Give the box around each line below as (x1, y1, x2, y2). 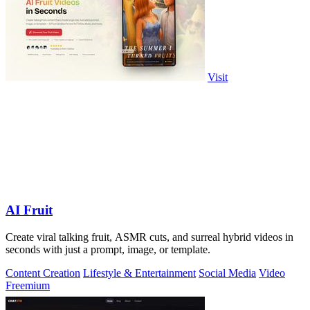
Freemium (6, 280, 50, 292)
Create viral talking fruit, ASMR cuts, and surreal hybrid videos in (6, 231, 293, 244)
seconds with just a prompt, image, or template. (6, 244, 210, 256)
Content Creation (6, 267, 80, 280)
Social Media (199, 267, 256, 280)
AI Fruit (6, 203, 53, 218)
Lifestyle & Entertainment (83, 267, 196, 280)
